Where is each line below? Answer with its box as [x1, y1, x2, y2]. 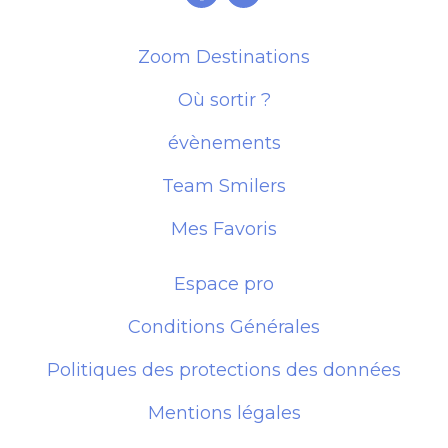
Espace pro [174, 272, 274, 295]
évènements [167, 131, 281, 154]
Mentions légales [147, 401, 301, 424]
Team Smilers [162, 174, 286, 197]
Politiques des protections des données [47, 358, 401, 381]
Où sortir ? [177, 88, 271, 111]
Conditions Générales [128, 315, 320, 338]
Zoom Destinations [138, 45, 310, 68]
